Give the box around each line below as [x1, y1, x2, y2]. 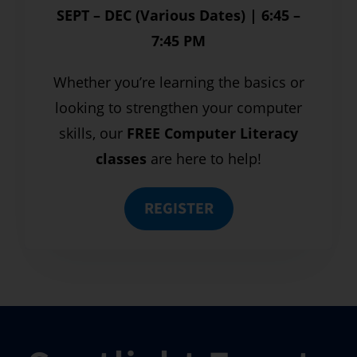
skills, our [59, 123, 127, 143]
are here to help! [147, 148, 261, 168]
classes [96, 148, 147, 168]
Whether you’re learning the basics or [53, 72, 304, 92]
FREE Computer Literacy [127, 123, 298, 143]
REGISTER [143, 197, 214, 220]
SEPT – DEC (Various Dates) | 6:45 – [57, 5, 300, 25]
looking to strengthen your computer [55, 97, 302, 117]
